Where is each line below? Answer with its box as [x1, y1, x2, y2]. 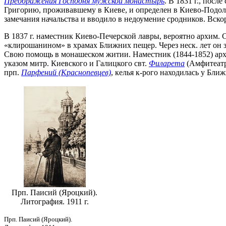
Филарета [149, 59, 185, 68]
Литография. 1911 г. [20, 197, 89, 206]
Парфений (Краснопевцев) [21, 68, 111, 77]
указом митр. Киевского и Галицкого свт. [4, 59, 149, 68]
